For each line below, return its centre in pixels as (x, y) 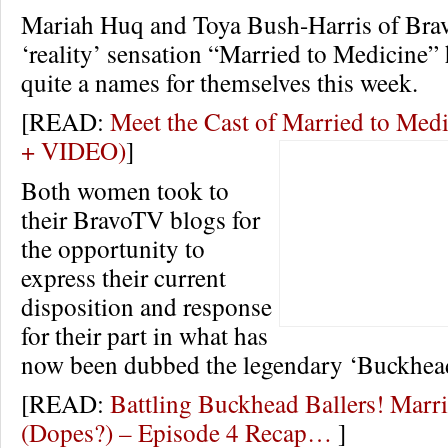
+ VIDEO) (73, 150)
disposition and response (146, 306)
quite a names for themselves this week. (219, 82)
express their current (123, 277)
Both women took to (125, 190)
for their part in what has (144, 335)
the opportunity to (113, 248)
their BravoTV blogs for (140, 219)
